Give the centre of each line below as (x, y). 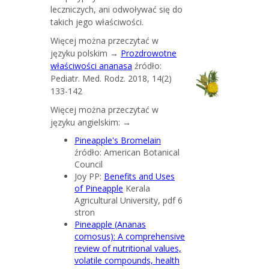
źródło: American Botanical (127, 152)
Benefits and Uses (139, 176)
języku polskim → (86, 53)
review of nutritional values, (128, 248)
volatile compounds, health (127, 260)
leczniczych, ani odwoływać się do (116, 9)
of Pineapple (99, 188)
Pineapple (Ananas (110, 224)
